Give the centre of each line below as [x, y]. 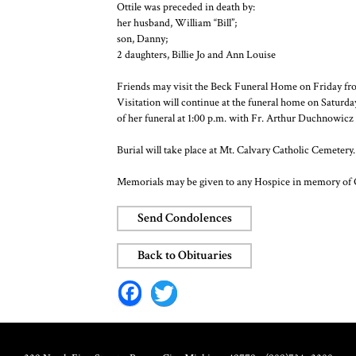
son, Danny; [142, 39]
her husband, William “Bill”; [177, 23]
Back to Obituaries [184, 256]
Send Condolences [184, 219]
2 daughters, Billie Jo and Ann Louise [196, 55]
